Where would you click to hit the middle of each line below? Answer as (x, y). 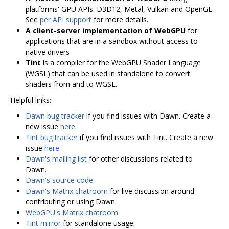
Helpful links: (31, 100)
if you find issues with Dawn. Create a (147, 116)
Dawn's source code (59, 180)
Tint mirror (43, 223)
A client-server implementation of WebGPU (106, 30)
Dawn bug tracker (55, 116)
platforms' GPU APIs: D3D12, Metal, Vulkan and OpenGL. (120, 9)
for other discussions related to (140, 158)
